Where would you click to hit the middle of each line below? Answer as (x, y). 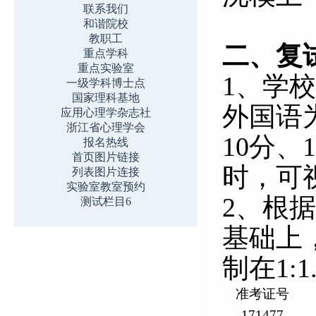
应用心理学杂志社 (106, 113)
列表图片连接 (106, 172)
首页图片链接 (106, 157)
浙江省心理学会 (106, 127)
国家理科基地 (106, 98)
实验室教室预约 (106, 187)
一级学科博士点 (106, 83)
